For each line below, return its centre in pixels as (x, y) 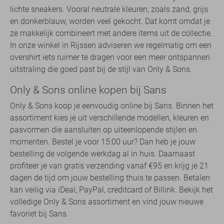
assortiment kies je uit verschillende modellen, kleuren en (109, 118)
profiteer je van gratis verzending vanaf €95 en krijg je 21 (109, 166)
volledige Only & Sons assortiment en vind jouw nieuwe (107, 202)
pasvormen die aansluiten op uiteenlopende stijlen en (103, 130)
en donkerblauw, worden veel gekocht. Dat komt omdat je (110, 21)
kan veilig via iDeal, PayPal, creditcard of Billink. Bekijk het (111, 190)
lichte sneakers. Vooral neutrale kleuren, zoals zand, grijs (109, 9)
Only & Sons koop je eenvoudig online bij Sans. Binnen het (112, 106)
